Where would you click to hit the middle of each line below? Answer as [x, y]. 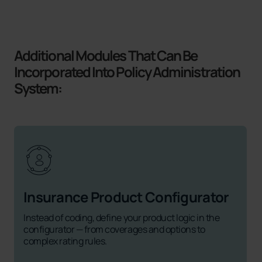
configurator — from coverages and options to [114, 229]
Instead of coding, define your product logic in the [122, 217]
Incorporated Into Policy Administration [127, 71]
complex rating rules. [65, 241]
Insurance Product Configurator [126, 197]
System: [38, 88]
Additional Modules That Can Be [106, 55]
